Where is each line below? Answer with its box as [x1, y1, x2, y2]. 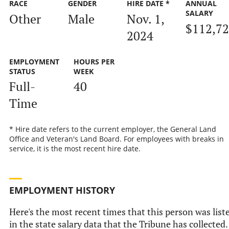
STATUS [9, 66, 35, 76]
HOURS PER [73, 56, 114, 66]
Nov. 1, [126, 10, 164, 27]
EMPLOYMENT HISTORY [9, 184, 115, 196]
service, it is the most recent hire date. [9, 144, 141, 154]
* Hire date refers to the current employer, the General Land [9, 124, 216, 134]
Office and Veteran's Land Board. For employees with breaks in [9, 134, 224, 144]
